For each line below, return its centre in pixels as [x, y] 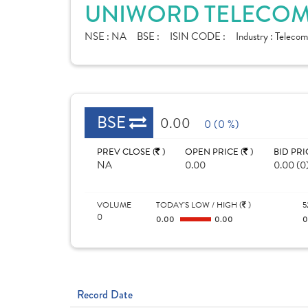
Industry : [255, 36]
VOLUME [114, 205]
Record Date [105, 295]
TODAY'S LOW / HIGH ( [199, 205]
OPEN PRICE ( [214, 152]
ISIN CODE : [198, 36]
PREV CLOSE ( [126, 152]
